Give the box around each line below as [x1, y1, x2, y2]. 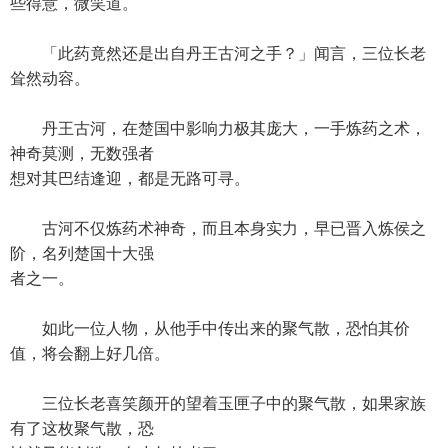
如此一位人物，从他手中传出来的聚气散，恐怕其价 [10, 320, 410, 337]
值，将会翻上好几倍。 [10, 345, 170, 362]
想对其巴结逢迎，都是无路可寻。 [10, 170, 250, 187]
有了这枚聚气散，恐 [10, 420, 154, 437]
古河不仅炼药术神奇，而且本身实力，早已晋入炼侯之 [10, 220, 426, 237]
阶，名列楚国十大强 [10, 245, 154, 262]
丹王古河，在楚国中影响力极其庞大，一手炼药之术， [10, 120, 426, 137]
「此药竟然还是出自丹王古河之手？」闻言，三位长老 [10, 45, 426, 62]
